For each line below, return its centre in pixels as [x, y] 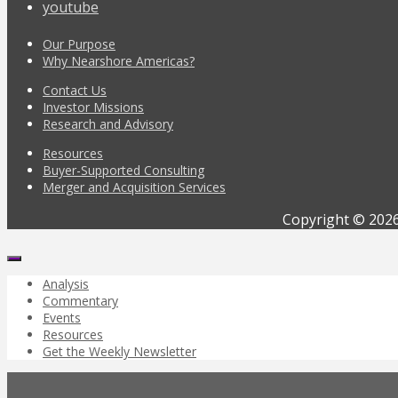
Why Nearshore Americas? [119, 60]
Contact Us [75, 90]
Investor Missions [93, 107]
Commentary [80, 300]
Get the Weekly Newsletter [119, 351]
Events [62, 317]
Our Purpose [79, 44]
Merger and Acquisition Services [134, 187]
